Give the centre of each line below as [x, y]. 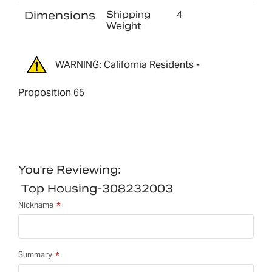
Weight [124, 26]
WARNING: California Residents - [127, 65]
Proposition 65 [51, 92]
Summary [35, 254]
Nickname [36, 205]
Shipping [128, 15]
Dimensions [60, 16]
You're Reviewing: [70, 169]
